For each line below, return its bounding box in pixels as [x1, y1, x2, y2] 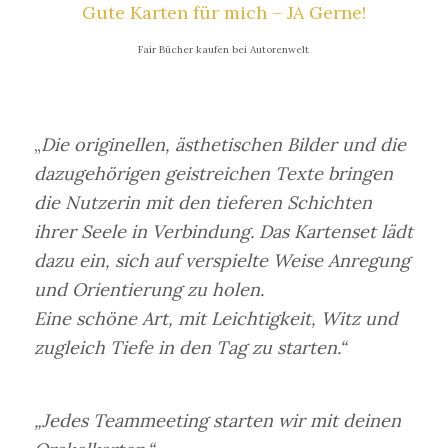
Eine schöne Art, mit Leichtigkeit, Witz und [33, 307, 398, 331]
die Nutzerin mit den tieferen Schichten [33, 191, 372, 215]
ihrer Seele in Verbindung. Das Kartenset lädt [33, 220, 413, 244]
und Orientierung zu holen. [33, 278, 264, 302]
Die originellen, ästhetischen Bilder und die [40, 133, 406, 157]
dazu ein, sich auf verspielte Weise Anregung [33, 249, 410, 273]
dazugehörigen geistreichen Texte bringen [33, 162, 393, 186]
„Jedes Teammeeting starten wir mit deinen [33, 409, 401, 433]
